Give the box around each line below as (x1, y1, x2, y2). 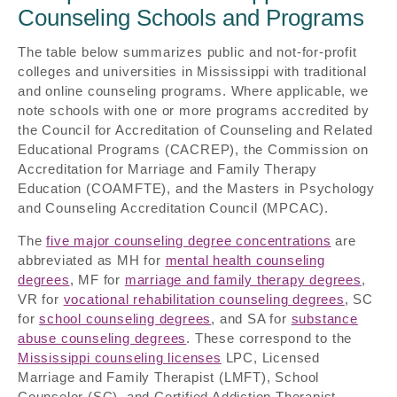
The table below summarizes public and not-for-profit (18, 43, 357, 59)
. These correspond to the (186, 330, 353, 346)
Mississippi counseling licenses (18, 349, 222, 365)
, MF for (69, 271, 125, 287)
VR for (18, 291, 64, 307)
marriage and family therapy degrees (124, 271, 362, 287)
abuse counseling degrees (18, 330, 187, 346)
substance (291, 310, 358, 326)
